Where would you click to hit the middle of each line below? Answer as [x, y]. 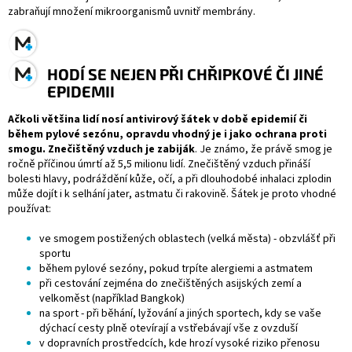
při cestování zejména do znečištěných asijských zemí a [170, 284]
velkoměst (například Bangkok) [112, 299]
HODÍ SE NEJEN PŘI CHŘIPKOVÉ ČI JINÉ [185, 73]
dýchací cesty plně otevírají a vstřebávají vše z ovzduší [169, 329]
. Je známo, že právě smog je [264, 150]
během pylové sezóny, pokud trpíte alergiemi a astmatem [176, 269]
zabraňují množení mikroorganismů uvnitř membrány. [133, 12]
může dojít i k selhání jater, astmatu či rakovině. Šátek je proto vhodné [172, 194]
